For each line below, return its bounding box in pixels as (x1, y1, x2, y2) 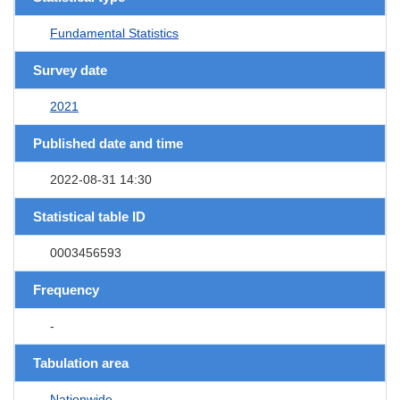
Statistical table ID (33, 208, 146, 224)
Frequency (33, 281, 99, 297)
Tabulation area (33, 354, 129, 371)
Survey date (33, 62, 107, 78)
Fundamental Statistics (50, 25, 179, 40)
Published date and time (33, 135, 183, 151)
